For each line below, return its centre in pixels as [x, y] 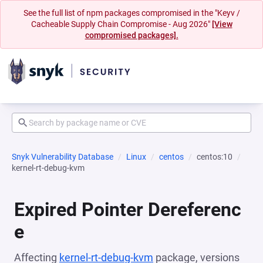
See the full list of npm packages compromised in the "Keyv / [131, 13]
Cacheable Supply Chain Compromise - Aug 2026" [121, 24]
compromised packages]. [131, 35]
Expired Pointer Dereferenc [128, 210]
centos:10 [215, 157]
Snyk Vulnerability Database [63, 157]
